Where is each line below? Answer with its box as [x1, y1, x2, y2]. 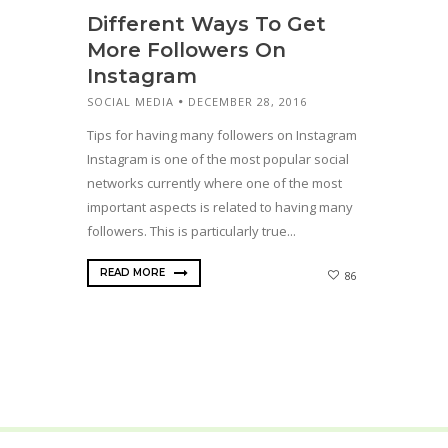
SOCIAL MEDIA [87, 93, 174, 109]
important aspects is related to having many [87, 198, 353, 217]
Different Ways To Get [87, 11, 326, 36]
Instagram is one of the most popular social [87, 150, 349, 169]
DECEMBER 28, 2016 [188, 93, 307, 109]
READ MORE [100, 266, 168, 280]
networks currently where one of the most [87, 174, 342, 193]
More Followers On [87, 37, 286, 62]
